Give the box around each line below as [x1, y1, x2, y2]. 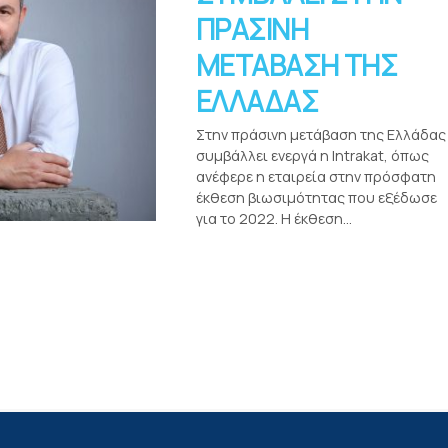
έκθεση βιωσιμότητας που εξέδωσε [196, 188, 437, 207]
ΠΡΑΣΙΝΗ [196, 10, 309, 48]
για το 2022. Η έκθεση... [196, 209, 352, 228]
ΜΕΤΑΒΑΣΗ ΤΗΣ [196, 46, 398, 84]
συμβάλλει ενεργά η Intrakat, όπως [196, 146, 429, 165]
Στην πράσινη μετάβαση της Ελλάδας [196, 125, 446, 144]
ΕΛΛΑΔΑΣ [196, 82, 324, 120]
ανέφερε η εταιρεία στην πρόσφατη [196, 167, 436, 186]
